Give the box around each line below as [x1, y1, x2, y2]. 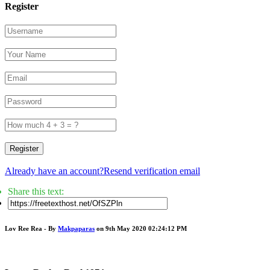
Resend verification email [104, 166, 200, 177]
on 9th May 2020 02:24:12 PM [95, 225, 187, 233]
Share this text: [8, 186, 64, 197]
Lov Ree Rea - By [5, 225, 58, 233]
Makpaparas [58, 225, 95, 233]
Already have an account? [5, 166, 104, 177]
